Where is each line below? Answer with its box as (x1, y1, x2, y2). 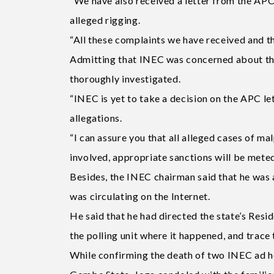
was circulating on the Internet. (70, 190, 210, 202)
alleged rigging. (70, 13, 141, 26)
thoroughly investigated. (70, 72, 181, 84)
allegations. (70, 111, 122, 124)
